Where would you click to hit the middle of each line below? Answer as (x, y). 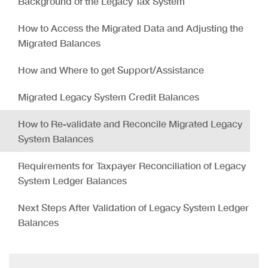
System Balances (56, 138)
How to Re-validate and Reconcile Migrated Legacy (130, 124)
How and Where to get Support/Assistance (111, 70)
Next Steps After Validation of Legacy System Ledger (133, 207)
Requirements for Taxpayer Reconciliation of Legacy (132, 165)
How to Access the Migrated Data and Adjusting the (131, 28)
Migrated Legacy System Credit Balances (109, 97)
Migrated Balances (59, 43)
